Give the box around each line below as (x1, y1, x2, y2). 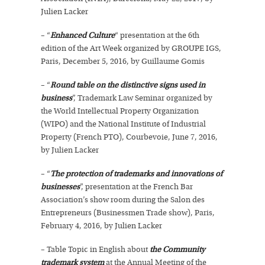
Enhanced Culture (50, 31, 115, 40)
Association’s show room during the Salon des (41, 195, 205, 205)
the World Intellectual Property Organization (41, 106, 199, 116)
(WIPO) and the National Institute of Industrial (41, 119, 206, 129)
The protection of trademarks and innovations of (50, 169, 222, 179)
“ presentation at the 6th (115, 31, 199, 40)
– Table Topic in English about (41, 245, 150, 254)
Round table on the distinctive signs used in (50, 80, 205, 90)
